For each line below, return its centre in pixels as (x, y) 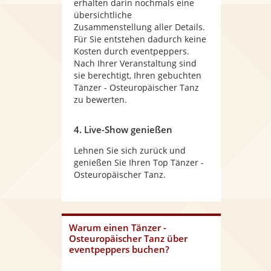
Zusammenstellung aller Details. (139, 27)
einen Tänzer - (135, 227)
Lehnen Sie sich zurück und (130, 150)
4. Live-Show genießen (123, 129)
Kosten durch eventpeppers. (132, 51)
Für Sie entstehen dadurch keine (140, 39)
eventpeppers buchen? (119, 249)
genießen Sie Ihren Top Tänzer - (139, 162)
